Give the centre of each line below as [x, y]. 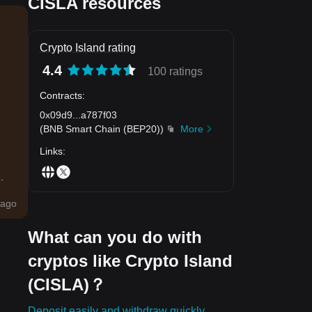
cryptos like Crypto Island [130, 260]
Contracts [61, 95]
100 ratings [175, 71]
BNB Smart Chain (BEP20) [102, 128]
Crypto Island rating [88, 48]
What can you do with [115, 237]
